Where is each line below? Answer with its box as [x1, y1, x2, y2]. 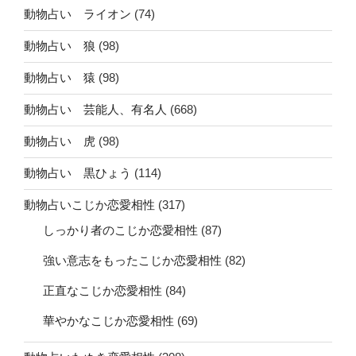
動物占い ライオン [24, 7, 131, 21]
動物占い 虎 [24, 134, 95, 149]
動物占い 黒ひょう [24, 166, 131, 180]
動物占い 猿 [24, 71, 95, 85]
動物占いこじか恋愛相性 [24, 198, 155, 212]
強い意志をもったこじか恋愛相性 [43, 253, 222, 267]
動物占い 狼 [24, 39, 95, 53]
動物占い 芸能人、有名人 [24, 103, 167, 117]
